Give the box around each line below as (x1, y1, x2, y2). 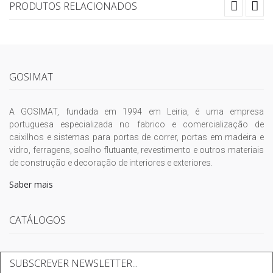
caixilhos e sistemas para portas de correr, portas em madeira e (9, 132, 264, 142)
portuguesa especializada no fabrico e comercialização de (9, 119, 264, 129)
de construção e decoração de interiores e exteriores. (9, 157, 213, 168)
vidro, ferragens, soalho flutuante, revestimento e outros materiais (9, 144, 264, 155)
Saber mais (9, 178, 53, 190)
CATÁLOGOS (9, 213, 66, 227)
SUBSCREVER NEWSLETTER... (10, 256, 138, 270)
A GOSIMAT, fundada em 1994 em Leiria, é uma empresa (9, 106, 264, 116)
